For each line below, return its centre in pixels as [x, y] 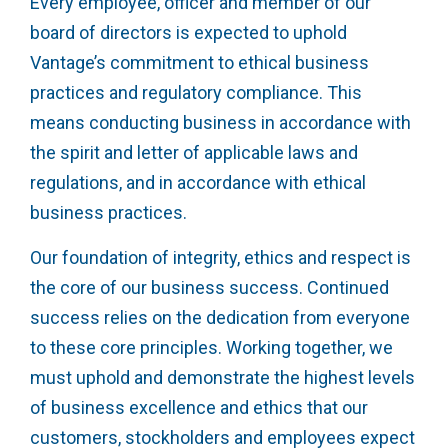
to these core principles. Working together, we [211, 348]
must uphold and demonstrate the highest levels [222, 378]
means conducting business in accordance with [220, 123]
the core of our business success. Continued [209, 288]
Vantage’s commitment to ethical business [199, 63]
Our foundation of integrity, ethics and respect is [220, 258]
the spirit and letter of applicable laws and [194, 153]
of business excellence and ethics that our [199, 408]
